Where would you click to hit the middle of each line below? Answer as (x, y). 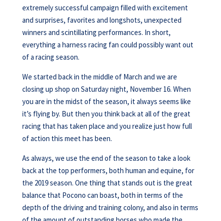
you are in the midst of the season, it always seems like (106, 101)
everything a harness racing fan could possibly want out (108, 45)
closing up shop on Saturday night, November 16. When (106, 89)
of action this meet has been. (67, 138)
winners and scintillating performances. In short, (96, 32)
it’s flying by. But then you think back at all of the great (106, 114)
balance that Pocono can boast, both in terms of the (102, 195)
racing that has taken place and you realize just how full (107, 126)
